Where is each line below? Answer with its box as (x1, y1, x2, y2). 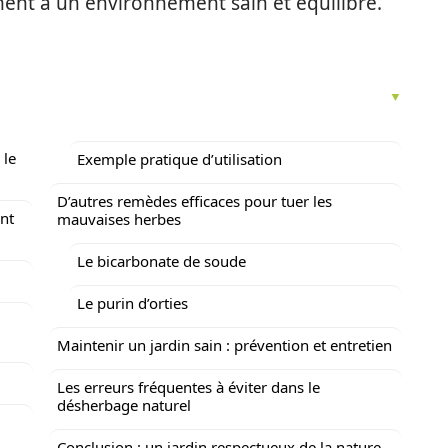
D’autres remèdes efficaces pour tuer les (57, 191, 332, 211)
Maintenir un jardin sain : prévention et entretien (57, 335, 392, 355)
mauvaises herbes (57, 209, 181, 229)
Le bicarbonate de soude (77, 251, 246, 271)
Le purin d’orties (77, 293, 188, 313)
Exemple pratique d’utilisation (77, 149, 282, 169)
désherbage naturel (57, 395, 191, 415)
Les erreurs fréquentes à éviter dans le (57, 377, 320, 397)
